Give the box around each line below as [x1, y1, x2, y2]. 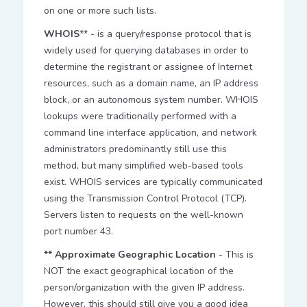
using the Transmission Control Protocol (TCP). [43, 192, 247, 205]
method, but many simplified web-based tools [43, 159, 243, 172]
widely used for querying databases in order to [43, 44, 249, 57]
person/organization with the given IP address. [43, 281, 245, 294]
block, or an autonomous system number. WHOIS [43, 93, 258, 106]
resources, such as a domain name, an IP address [43, 77, 258, 90]
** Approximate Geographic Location [43, 248, 216, 261]
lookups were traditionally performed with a [43, 110, 236, 123]
